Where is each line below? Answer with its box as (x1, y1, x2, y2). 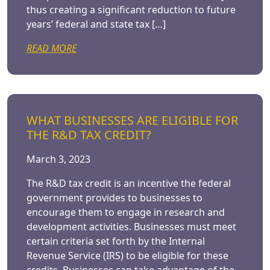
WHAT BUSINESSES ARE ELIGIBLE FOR (27, 112, 238, 128)
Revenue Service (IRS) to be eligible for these (27, 249, 228, 262)
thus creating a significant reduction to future (27, 3, 236, 16)
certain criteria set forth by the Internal (27, 234, 205, 248)
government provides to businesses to (27, 191, 202, 204)
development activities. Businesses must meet (27, 220, 236, 233)
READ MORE (27, 42, 77, 55)
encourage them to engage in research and (27, 206, 225, 219)
